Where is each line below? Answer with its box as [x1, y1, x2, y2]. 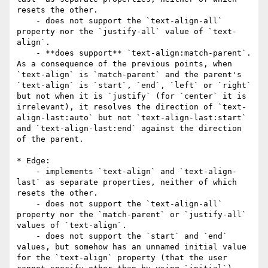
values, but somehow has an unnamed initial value [17, 242, 246, 252]
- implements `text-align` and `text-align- [17, 167, 36, 176]
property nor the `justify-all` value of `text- [17, 27, 237, 36]
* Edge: [17, 156, 50, 166]
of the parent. [17, 135, 84, 144]
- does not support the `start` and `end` [17, 232, 36, 241]
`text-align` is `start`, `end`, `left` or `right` [17, 81, 251, 90]
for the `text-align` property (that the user [17, 253, 227, 263]
